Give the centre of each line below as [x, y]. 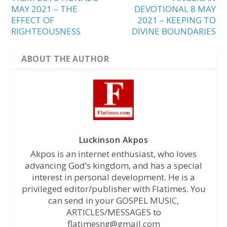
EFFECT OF [33, 20]
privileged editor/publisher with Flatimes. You [113, 188]
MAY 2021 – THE [45, 9]
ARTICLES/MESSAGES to [113, 212]
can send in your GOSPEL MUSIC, [113, 200]
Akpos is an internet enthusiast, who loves [113, 154]
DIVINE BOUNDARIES [174, 31]
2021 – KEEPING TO [176, 20]
